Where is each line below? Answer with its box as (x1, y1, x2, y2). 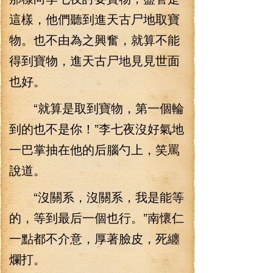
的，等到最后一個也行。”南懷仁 (9, 208, 184, 226)
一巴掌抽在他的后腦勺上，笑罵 (9, 140, 180, 158)
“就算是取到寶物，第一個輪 (9, 99, 184, 116)
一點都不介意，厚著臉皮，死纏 (9, 229, 180, 247)
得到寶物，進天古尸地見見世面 (9, 51, 180, 69)
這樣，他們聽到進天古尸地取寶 (9, 10, 180, 27)
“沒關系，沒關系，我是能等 (9, 188, 184, 205)
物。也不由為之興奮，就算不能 (9, 30, 180, 48)
